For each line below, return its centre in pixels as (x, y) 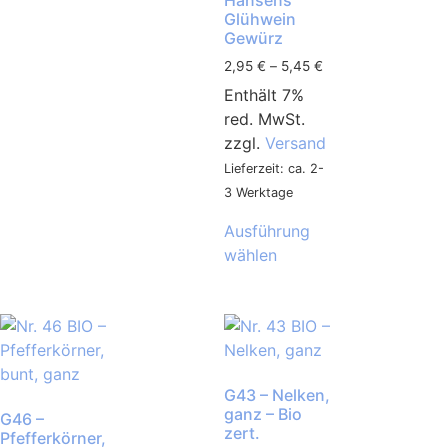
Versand (295, 142)
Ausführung (267, 230)
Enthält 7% (264, 94)
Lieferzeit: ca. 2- (274, 168)
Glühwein (260, 18)
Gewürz (253, 37)
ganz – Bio (263, 414)
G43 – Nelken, (277, 395)
